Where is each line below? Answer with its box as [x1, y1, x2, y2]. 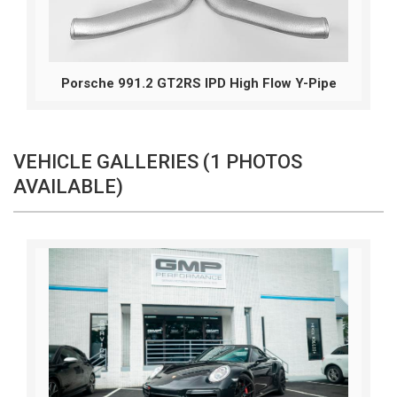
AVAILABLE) [13, 175, 123, 198]
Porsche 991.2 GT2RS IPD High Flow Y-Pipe [60, 75, 337, 92]
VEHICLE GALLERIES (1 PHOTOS [13, 151, 302, 174]
